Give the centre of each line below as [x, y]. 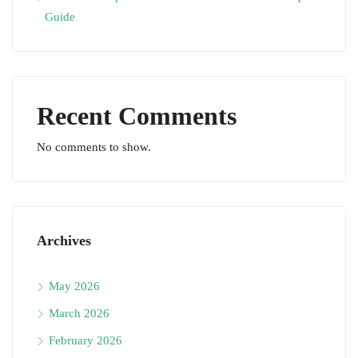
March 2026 [79, 314]
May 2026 [74, 286]
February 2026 [86, 341]
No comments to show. [94, 147]
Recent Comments [137, 116]
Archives [64, 241]
